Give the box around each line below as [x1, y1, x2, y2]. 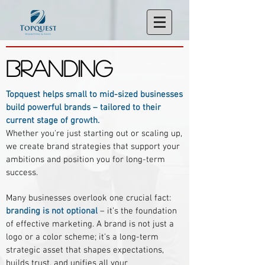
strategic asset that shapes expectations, [6, 245, 164, 256]
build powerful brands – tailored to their [6, 102, 161, 113]
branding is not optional [6, 206, 98, 216]
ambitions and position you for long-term [6, 154, 165, 165]
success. [6, 167, 38, 178]
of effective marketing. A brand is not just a [6, 219, 174, 230]
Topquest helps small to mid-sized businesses [6, 89, 183, 100]
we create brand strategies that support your [6, 141, 180, 152]
